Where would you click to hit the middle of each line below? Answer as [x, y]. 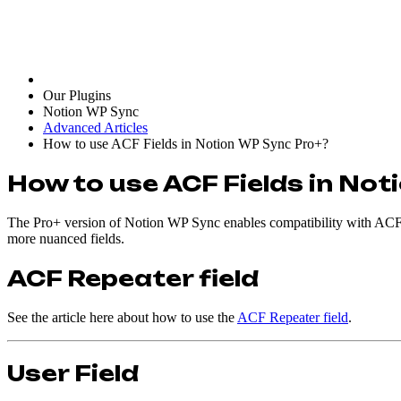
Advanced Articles [95, 128]
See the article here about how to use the [122, 317]
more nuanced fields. [66, 238]
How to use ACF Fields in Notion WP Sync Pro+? [186, 144]
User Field [73, 373]
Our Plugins [77, 95]
